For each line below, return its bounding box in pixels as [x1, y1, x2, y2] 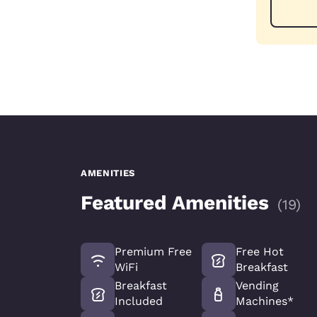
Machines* [235, 294, 294, 308]
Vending [235, 278, 279, 292]
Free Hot [235, 244, 284, 258]
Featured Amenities [81, 190, 269, 214]
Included [115, 294, 163, 308]
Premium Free [115, 244, 192, 258]
